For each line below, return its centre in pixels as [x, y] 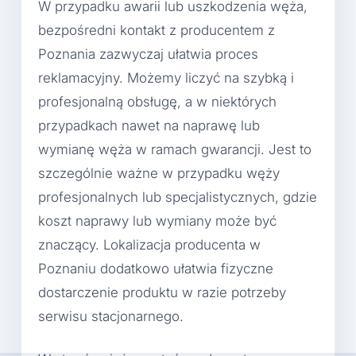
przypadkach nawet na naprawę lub [149, 126]
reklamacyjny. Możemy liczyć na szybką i [166, 78]
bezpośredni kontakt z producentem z [157, 31]
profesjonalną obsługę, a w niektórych [157, 102]
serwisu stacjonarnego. [111, 317]
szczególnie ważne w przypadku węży [159, 174]
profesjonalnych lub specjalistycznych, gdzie [178, 197]
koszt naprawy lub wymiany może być [157, 221]
